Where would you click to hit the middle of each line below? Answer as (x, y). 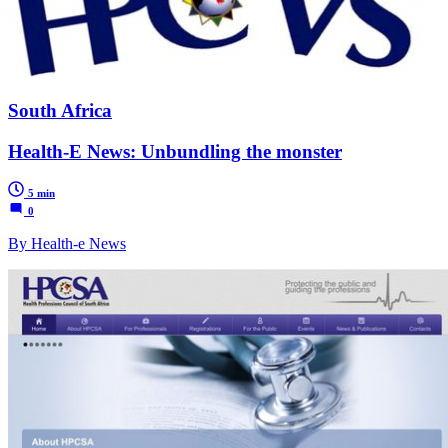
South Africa (60, 110)
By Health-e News (67, 244)
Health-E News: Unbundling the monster (175, 151)
